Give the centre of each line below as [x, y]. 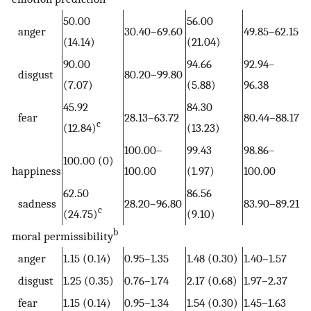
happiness [36, 170]
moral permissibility [62, 236]
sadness [34, 203]
